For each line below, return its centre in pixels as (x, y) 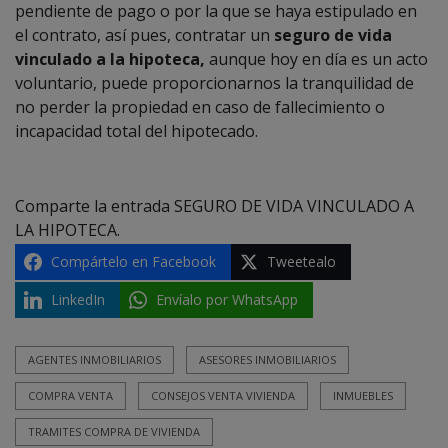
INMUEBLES (363, 395)
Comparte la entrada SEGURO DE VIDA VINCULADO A (214, 205)
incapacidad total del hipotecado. (136, 130)
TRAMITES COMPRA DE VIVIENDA (114, 431)
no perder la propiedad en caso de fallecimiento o (200, 106)
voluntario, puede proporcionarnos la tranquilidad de (214, 82)
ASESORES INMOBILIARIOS (267, 359)
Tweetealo (301, 261)
